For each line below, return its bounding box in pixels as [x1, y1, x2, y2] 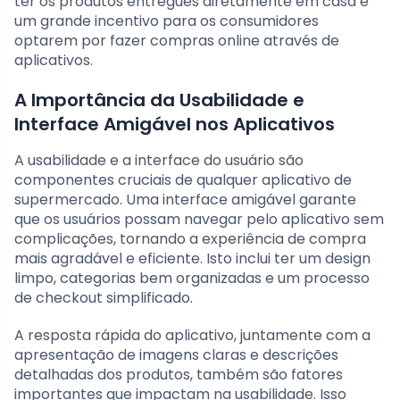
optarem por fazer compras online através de [14, 30, 339, 52]
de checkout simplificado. [14, 287, 193, 309]
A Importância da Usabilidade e [14, 87, 304, 113]
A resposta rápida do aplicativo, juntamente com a [14, 325, 371, 346]
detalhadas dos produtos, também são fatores [14, 364, 343, 386]
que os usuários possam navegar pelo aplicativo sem [14, 209, 384, 230]
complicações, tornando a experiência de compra [14, 229, 366, 250]
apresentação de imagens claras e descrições [14, 345, 338, 366]
